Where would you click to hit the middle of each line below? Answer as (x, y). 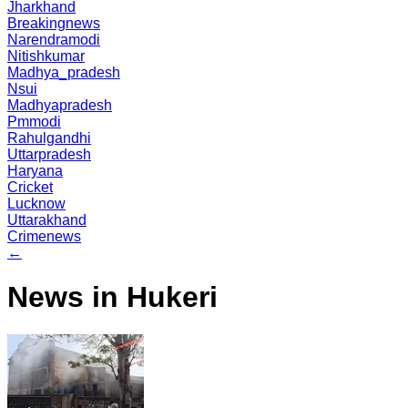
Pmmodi (34, 122)
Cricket (30, 187)
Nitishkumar (46, 56)
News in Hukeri (112, 297)
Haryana (35, 171)
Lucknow (36, 204)
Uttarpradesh (49, 154)
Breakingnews (54, 23)
